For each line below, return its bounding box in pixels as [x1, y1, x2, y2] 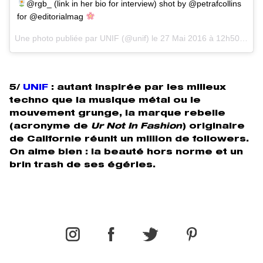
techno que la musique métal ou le [9, 96, 201, 105]
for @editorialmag [17, 11, 86, 21]
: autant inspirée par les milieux [48, 83, 226, 92]
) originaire [182, 122, 245, 131]
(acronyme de [9, 122, 91, 131]
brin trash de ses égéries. [9, 161, 156, 170]
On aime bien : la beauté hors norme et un [9, 148, 243, 157]
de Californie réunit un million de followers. [9, 135, 249, 144]
